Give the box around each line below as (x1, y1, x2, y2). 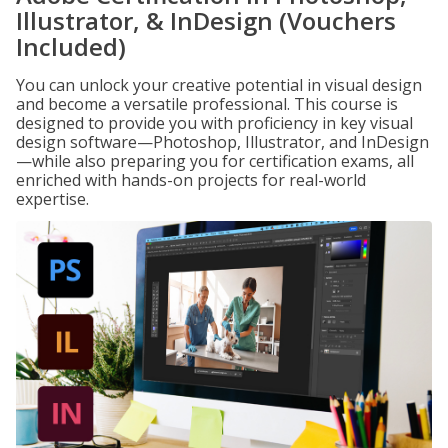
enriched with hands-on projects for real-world (16, 169, 366, 191)
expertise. (16, 188, 89, 210)
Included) (16, 30, 126, 63)
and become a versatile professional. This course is (16, 93, 398, 115)
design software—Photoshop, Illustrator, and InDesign (16, 131, 429, 153)
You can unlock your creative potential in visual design (16, 74, 422, 96)
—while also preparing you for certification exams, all (16, 150, 414, 172)
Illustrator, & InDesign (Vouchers (16, 4, 396, 37)
